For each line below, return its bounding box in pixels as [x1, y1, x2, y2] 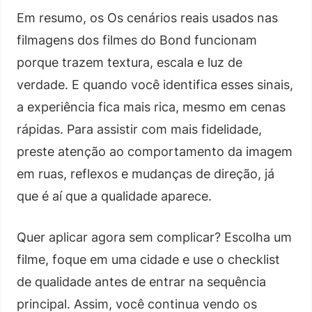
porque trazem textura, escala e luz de [17, 54, 242, 70]
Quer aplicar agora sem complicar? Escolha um [17, 229, 292, 244]
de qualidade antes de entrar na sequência [17, 274, 266, 289]
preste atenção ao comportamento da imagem [17, 143, 292, 159]
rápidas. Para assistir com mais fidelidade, [17, 121, 262, 136]
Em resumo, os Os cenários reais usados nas [17, 10, 278, 25]
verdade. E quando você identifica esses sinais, [17, 77, 293, 92]
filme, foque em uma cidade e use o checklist [17, 251, 280, 267]
